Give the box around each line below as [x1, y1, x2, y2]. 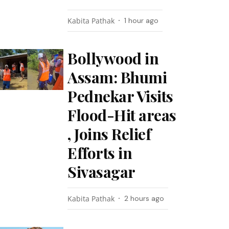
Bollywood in [67, 48, 159, 68]
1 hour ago [124, 16, 159, 25]
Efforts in [67, 143, 132, 163]
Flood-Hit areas [67, 105, 176, 125]
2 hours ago [124, 194, 165, 203]
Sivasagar [67, 162, 135, 182]
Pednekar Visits [67, 86, 173, 106]
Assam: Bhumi [67, 67, 167, 87]
